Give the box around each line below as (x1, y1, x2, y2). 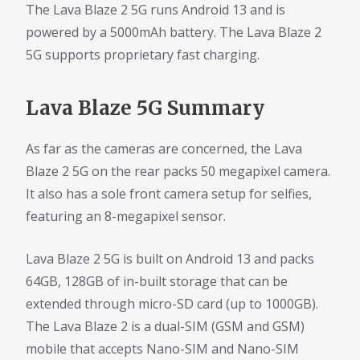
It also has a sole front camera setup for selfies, (26, 184, 312, 202)
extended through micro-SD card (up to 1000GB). (26, 294, 318, 313)
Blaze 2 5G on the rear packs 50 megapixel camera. (26, 162, 330, 180)
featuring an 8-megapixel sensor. (26, 207, 226, 225)
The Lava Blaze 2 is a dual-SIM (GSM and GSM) (26, 317, 305, 335)
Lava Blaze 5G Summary (26, 96, 264, 121)
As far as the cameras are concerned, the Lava (26, 139, 302, 157)
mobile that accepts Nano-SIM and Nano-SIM (26, 339, 299, 358)
